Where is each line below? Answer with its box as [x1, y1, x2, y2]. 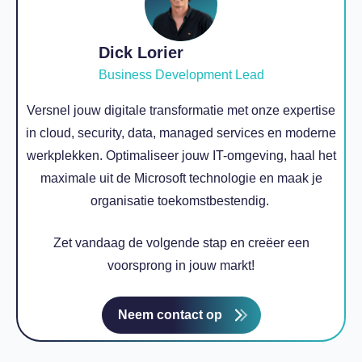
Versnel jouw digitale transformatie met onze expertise [27, 103, 335, 117]
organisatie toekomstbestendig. [90, 194, 272, 208]
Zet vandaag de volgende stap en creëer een [53, 236, 309, 250]
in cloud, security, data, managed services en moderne [26, 126, 336, 140]
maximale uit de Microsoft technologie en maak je [40, 171, 322, 185]
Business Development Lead [98, 68, 264, 82]
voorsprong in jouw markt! [107, 259, 255, 272]
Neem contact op [117, 308, 222, 322]
